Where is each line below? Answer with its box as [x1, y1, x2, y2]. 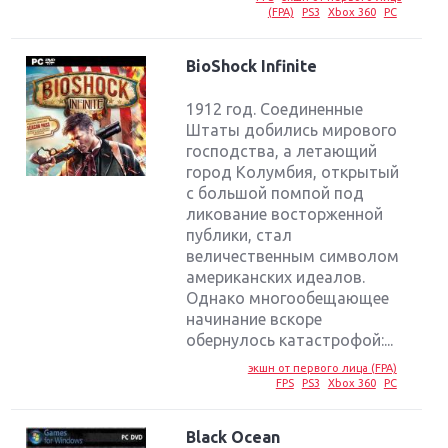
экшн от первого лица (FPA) [247, 361, 397, 374]
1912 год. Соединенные [186, 99, 364, 118]
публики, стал [186, 225, 293, 244]
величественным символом [186, 246, 400, 265]
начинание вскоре [186, 309, 323, 328]
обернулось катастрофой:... [186, 330, 394, 349]
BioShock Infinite [186, 57, 318, 76]
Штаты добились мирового [186, 120, 398, 139]
